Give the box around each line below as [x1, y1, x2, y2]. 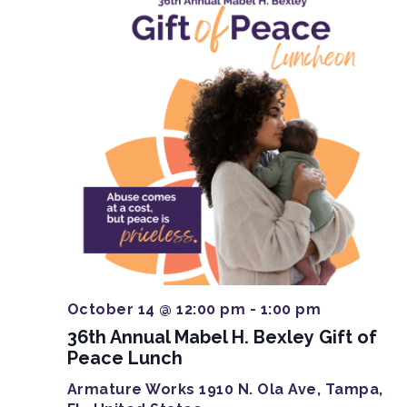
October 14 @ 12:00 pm [66, 301, 245, 319]
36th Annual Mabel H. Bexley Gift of [66, 326, 377, 349]
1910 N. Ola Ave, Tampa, [199, 381, 383, 399]
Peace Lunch [66, 347, 183, 370]
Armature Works [66, 381, 199, 399]
